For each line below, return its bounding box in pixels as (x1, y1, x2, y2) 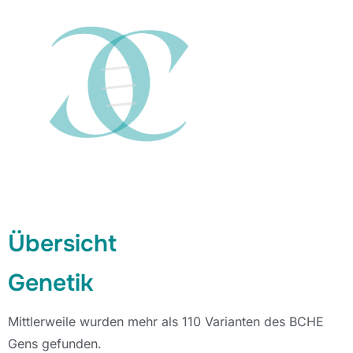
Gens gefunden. (8, 336, 102, 351)
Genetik (8, 268, 93, 298)
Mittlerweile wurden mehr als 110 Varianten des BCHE (8, 314, 324, 329)
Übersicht (8, 229, 117, 258)
